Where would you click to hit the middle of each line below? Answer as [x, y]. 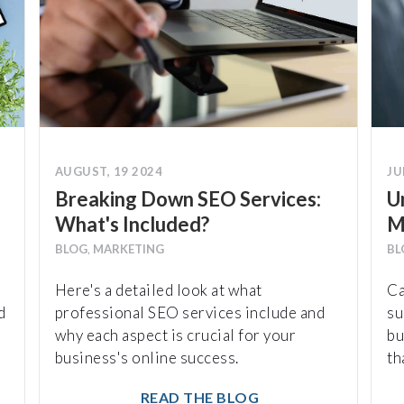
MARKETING [128, 248]
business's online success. [147, 357]
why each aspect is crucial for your [175, 335]
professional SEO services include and [190, 312]
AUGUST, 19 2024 [109, 171]
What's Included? [132, 224]
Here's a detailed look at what [158, 289]
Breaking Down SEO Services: [188, 198]
